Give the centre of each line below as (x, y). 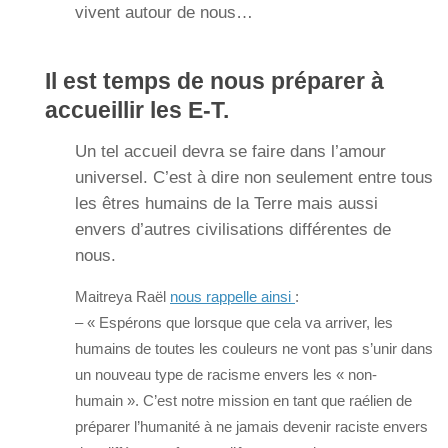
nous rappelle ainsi (232, 296)
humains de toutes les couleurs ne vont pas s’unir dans (254, 348)
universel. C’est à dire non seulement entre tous (254, 177)
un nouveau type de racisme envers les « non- (226, 374)
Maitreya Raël (122, 296)
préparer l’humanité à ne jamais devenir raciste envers (251, 426)
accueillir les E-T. (137, 110)
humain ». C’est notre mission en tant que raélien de (243, 400)
